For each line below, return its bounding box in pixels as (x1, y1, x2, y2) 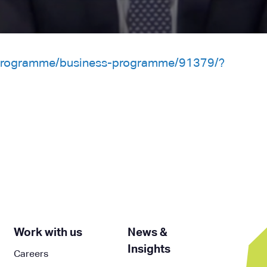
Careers (14, 250, 49, 259)
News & (127, 227, 167, 238)
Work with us (14, 227, 83, 238)
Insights (127, 244, 170, 255)
